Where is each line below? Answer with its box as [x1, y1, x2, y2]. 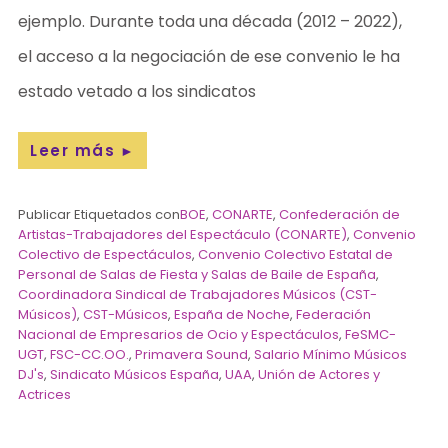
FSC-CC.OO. [50, 344, 130, 364]
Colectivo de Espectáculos [18, 244, 193, 264]
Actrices [18, 384, 72, 404]
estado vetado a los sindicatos [18, 79, 257, 103]
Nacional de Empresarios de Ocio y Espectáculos [18, 324, 340, 344]
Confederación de [279, 204, 401, 224]
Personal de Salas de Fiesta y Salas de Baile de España [18, 264, 377, 284]
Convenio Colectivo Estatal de [198, 244, 394, 264]
